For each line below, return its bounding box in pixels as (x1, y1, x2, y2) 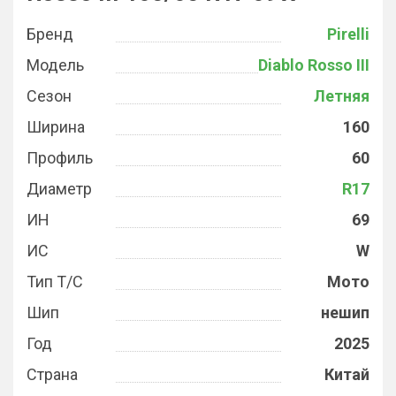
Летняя (314, 87, 369, 105)
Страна (27, 365, 78, 384)
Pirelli (327, 25, 369, 43)
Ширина (27, 118, 85, 136)
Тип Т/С (27, 272, 83, 291)
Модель (27, 56, 84, 74)
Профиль (27, 148, 93, 167)
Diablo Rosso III (258, 56, 369, 74)
